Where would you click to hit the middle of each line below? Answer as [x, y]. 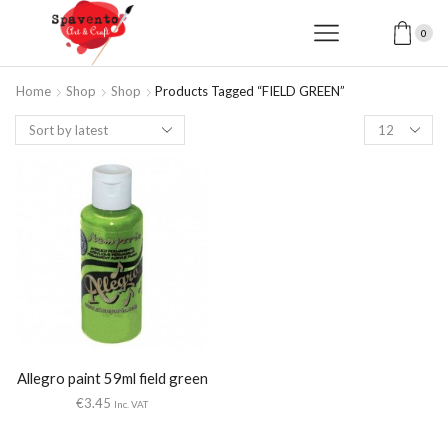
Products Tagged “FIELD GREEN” [250, 91]
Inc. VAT [131, 404]
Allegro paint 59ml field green [112, 378]
